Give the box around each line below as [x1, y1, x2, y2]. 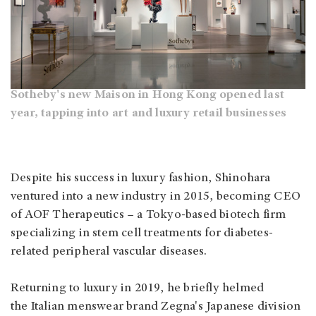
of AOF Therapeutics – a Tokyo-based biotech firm [11, 209, 286, 222]
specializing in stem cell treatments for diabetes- [11, 227, 273, 241]
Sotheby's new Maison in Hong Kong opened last [11, 89, 285, 102]
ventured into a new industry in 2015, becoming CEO [11, 190, 301, 204]
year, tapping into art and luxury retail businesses [11, 107, 287, 121]
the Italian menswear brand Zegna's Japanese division [11, 300, 301, 314]
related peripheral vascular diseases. [11, 245, 207, 259]
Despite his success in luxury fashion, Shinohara [11, 172, 271, 186]
